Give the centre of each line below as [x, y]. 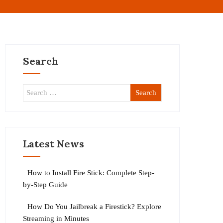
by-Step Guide [46, 185]
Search [41, 61]
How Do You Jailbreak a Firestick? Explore [95, 207]
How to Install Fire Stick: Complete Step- [91, 173]
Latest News [54, 144]
